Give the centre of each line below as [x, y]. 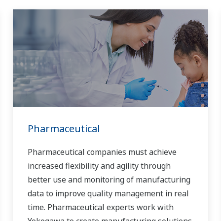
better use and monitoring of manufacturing [109, 180]
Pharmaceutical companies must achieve [102, 152]
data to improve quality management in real [108, 194]
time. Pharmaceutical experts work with [100, 207]
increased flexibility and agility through [99, 166]
